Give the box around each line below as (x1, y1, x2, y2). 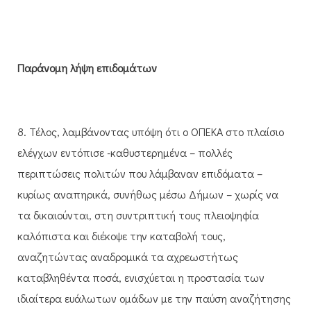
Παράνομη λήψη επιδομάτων (17, 60, 157, 75)
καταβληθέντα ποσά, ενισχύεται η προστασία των (17, 269, 264, 285)
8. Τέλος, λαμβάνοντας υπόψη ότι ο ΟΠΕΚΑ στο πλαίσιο (17, 124, 284, 139)
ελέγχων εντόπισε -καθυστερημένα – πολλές (17, 144, 233, 160)
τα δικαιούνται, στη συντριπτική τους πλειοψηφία (17, 207, 259, 222)
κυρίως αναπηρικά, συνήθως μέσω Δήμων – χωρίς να (17, 186, 278, 201)
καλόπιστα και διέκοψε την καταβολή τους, (17, 228, 226, 243)
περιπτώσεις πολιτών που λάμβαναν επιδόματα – (17, 165, 262, 180)
